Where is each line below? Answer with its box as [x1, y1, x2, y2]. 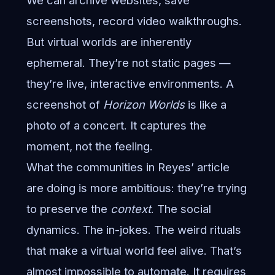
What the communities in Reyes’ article [26, 160, 230, 174]
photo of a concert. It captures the [26, 118, 206, 133]
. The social [150, 202, 211, 216]
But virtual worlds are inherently [26, 35, 192, 49]
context [110, 202, 151, 216]
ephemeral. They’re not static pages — [26, 56, 231, 70]
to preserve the [26, 202, 110, 216]
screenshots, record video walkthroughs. [26, 14, 242, 28]
